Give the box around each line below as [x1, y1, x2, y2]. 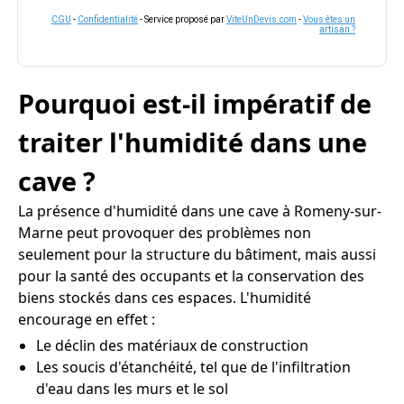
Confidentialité [78, 14, 138, 24]
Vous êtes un [303, 14, 355, 24]
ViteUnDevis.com [226, 14, 297, 24]
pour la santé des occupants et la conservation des [18, 266, 364, 286]
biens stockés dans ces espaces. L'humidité [18, 288, 311, 308]
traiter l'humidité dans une [18, 124, 367, 160]
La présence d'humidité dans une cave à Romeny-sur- [18, 201, 381, 221]
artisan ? [319, 24, 355, 34]
